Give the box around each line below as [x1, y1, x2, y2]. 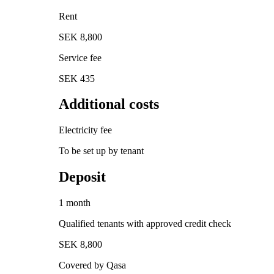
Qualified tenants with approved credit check [59, 218, 231, 229]
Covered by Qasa [59, 260, 126, 271]
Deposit [59, 169, 106, 185]
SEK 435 [59, 73, 95, 84]
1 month [59, 198, 91, 209]
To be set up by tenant [59, 146, 144, 157]
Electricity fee [59, 125, 112, 136]
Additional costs [59, 96, 159, 113]
